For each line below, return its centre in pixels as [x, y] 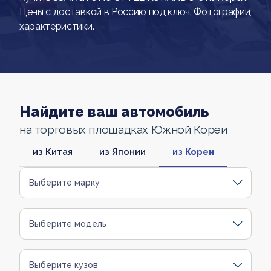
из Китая [53, 152]
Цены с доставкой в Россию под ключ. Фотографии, [135, 12]
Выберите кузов [64, 265]
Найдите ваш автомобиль [114, 112]
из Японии [122, 152]
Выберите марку [64, 183]
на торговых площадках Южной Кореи [123, 129]
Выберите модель [68, 224]
